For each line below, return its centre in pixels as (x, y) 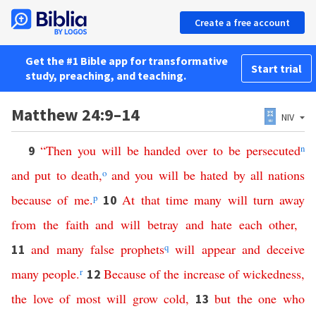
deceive (286, 249)
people (60, 274)
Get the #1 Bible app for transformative (127, 61)
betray (163, 224)
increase (204, 274)
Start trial (276, 68)
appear (218, 249)
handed (163, 150)
